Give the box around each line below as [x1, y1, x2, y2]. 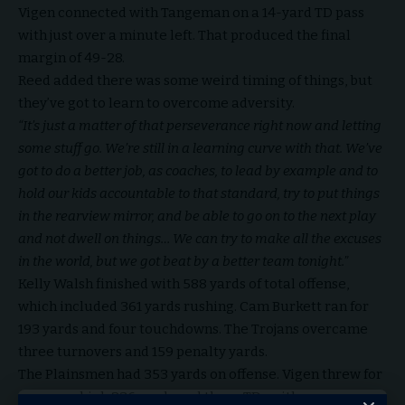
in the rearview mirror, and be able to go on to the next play [18, 208, 376, 224]
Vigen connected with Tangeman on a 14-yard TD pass [18, 5, 364, 21]
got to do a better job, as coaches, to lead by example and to [18, 163, 378, 179]
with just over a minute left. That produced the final [18, 27, 351, 43]
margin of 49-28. [18, 50, 125, 66]
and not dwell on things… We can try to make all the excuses [18, 231, 381, 247]
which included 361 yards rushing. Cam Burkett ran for [18, 298, 369, 315]
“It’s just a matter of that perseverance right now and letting [18, 118, 381, 134]
